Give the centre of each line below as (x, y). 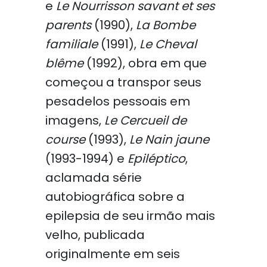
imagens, (74, 120)
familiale (71, 44)
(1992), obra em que (145, 63)
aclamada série (93, 178)
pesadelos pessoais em (117, 101)
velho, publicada (95, 235)
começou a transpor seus (123, 82)
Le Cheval (168, 44)
